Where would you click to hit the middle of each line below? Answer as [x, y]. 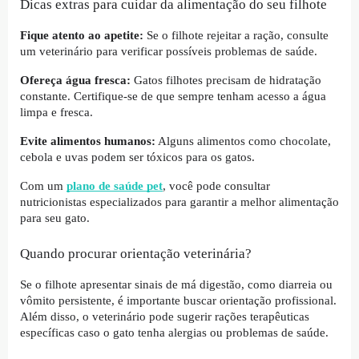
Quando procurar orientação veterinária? [136, 254]
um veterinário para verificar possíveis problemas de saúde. [169, 52]
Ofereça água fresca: [75, 81]
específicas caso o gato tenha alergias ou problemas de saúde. [174, 333]
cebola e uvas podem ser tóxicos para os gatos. [137, 157]
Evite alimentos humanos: [88, 141]
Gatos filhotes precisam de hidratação [226, 81]
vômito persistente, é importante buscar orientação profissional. [178, 301]
